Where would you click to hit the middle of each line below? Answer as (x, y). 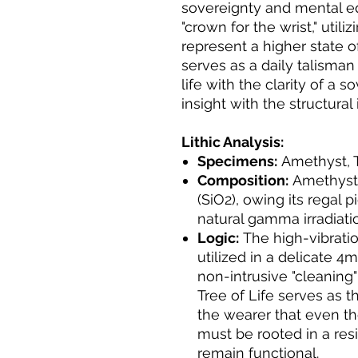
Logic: (218, 238)
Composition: (243, 181)
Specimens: (237, 161)
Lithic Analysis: (233, 142)
